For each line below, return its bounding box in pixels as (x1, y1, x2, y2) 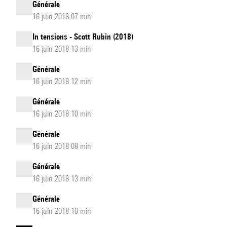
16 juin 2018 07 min (32, 12, 91, 21)
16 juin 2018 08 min (32, 141, 91, 151)
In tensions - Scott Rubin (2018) (32, 32, 133, 42)
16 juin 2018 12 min (32, 77, 91, 86)
